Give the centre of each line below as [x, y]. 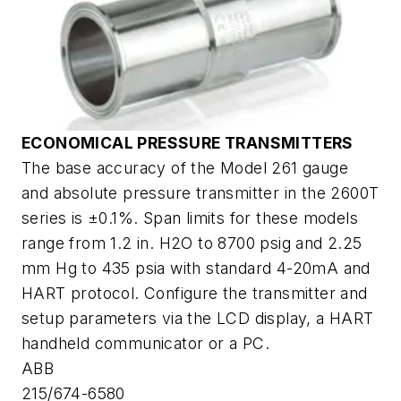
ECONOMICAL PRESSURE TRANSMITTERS [188, 142]
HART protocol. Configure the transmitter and [195, 293]
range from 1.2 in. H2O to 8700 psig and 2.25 [192, 243]
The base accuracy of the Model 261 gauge [185, 167]
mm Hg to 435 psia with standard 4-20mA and [196, 268]
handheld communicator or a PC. [145, 343]
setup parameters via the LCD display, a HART [198, 318]
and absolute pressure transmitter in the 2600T [200, 192]
